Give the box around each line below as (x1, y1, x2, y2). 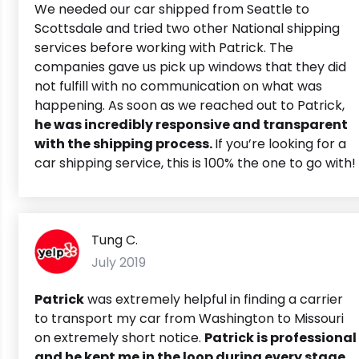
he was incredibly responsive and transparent (34, 115, 348, 134)
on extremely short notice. (34, 328, 204, 347)
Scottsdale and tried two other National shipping (34, 18, 340, 38)
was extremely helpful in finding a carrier (84, 289, 343, 309)
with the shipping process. (34, 134, 215, 153)
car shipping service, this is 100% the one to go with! (34, 153, 356, 172)
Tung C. (91, 230, 138, 249)
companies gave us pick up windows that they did (34, 57, 346, 76)
